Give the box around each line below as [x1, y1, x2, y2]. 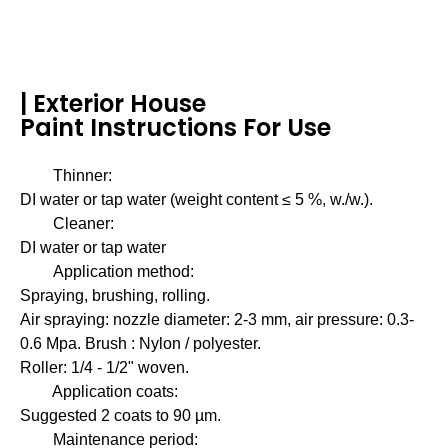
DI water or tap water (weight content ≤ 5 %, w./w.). [20, 191, 373, 208]
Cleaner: [21, 215, 114, 232]
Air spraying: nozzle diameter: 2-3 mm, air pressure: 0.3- [20, 311, 414, 328]
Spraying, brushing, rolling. [20, 287, 210, 304]
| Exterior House [20, 87, 206, 120]
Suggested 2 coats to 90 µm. [20, 407, 221, 424]
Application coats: [21, 383, 178, 400]
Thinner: [53, 167, 112, 184]
